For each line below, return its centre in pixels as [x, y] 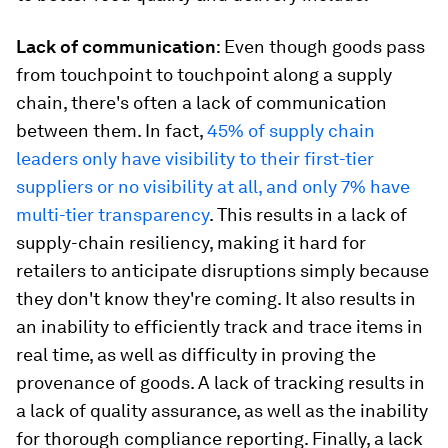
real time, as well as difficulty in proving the [196, 354]
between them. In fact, [111, 130]
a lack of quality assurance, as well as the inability [222, 410]
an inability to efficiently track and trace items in [219, 326]
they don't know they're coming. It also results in [216, 298]
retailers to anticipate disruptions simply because [222, 270]
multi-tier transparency [112, 214]
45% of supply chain [291, 130]
